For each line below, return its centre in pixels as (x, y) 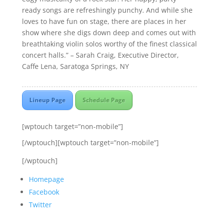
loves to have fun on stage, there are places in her (104, 21)
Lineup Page (47, 100)
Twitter (40, 205)
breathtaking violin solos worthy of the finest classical (109, 44)
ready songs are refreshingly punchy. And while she (107, 10)
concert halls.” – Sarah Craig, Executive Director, (100, 55)
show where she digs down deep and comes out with (109, 33)
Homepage (46, 179)
